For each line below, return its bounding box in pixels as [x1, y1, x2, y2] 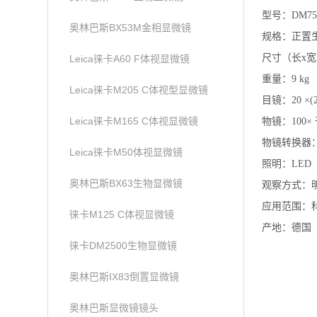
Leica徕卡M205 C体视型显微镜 [69, 84, 209, 96]
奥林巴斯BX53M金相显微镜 [69, 22, 192, 33]
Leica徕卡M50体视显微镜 [69, 146, 183, 158]
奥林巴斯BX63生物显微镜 [69, 178, 183, 189]
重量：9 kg [261, 74, 309, 84]
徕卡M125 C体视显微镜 [69, 209, 175, 220]
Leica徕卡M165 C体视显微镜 [69, 115, 199, 127]
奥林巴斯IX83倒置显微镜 [69, 271, 180, 282]
